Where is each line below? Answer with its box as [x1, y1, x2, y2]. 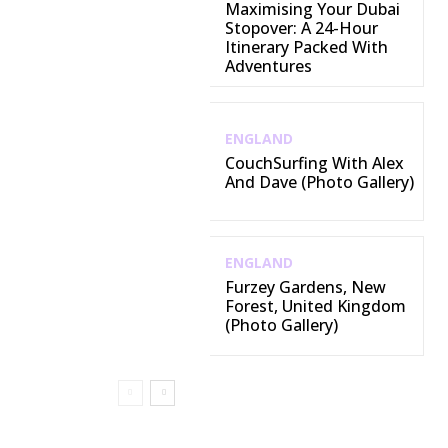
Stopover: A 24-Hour [224, 17, 378, 40]
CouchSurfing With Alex [224, 151, 404, 174]
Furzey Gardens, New [224, 276, 386, 299]
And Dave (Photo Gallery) [224, 170, 414, 193]
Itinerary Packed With [224, 36, 388, 59]
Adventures [224, 55, 312, 78]
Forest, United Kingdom [224, 295, 406, 318]
